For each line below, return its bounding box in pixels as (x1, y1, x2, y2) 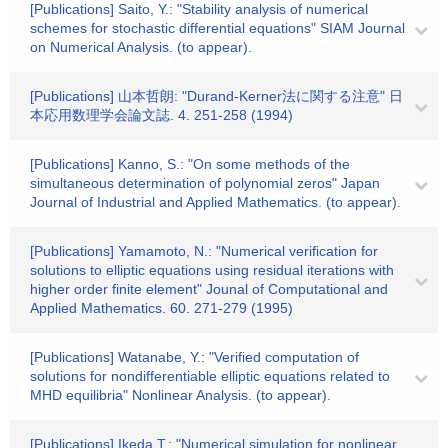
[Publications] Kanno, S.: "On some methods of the (30, 156, 350, 172)
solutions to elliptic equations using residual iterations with (30, 262, 394, 278)
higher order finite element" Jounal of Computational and (30, 281, 388, 297)
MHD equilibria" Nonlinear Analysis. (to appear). (30, 387, 331, 403)
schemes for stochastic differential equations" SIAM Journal (30, 20, 405, 36)
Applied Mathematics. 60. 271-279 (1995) (30, 300, 293, 316)
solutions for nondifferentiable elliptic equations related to (30, 368, 390, 384)
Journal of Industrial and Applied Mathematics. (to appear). (30, 194, 401, 210)
